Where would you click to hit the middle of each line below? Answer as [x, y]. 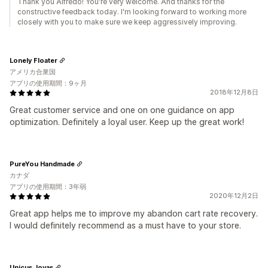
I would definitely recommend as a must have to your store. [125, 225]
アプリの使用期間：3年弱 [48, 187]
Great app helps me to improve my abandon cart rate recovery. [134, 213]
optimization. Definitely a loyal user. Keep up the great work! [127, 122]
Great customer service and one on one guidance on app [122, 110]
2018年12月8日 [234, 92]
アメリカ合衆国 [33, 72]
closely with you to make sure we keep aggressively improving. [127, 22]
